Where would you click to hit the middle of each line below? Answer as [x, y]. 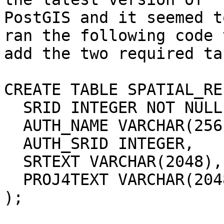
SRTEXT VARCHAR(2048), [13, 162]
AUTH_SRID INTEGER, [13, 144]
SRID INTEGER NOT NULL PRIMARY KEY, [13, 108]
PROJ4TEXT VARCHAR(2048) [13, 180]
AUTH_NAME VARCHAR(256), [13, 126]
